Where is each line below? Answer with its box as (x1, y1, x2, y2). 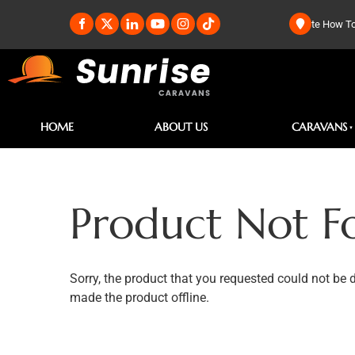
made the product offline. (70, 289, 209, 305)
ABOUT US (155, 120, 208, 134)
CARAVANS (292, 120, 348, 134)
